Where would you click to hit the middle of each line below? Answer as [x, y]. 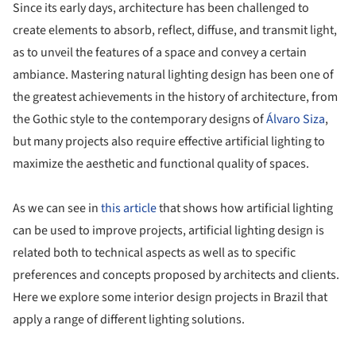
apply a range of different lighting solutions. [129, 319]
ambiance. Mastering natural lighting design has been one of [173, 74]
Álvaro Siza [296, 119]
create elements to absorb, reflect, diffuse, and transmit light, [175, 30]
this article [129, 208]
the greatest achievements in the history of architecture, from [175, 97]
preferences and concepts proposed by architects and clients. [176, 275]
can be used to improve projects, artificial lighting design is [168, 230]
